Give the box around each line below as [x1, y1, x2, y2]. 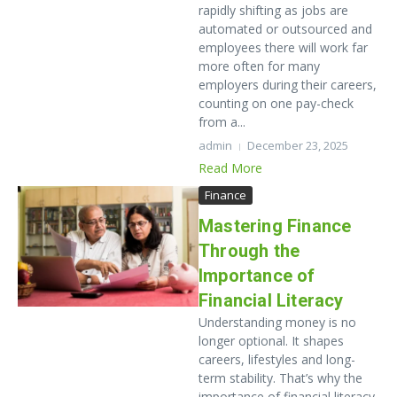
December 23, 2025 [247, 137, 348, 153]
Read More [198, 160, 262, 176]
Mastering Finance [198, 215, 352, 237]
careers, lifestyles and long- [198, 351, 355, 368]
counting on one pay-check [198, 95, 354, 112]
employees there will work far [198, 39, 368, 56]
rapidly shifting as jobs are [198, 2, 348, 19]
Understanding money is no [198, 314, 356, 331]
